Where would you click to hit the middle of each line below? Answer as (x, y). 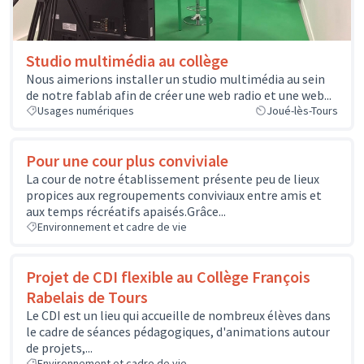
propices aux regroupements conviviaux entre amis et (174, 195)
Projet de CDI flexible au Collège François (168, 277)
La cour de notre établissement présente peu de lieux (173, 179)
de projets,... (59, 348)
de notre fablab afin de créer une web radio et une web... (179, 95)
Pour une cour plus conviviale (127, 161)
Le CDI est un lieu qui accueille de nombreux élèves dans (178, 316)
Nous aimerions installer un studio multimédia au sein (175, 79)
